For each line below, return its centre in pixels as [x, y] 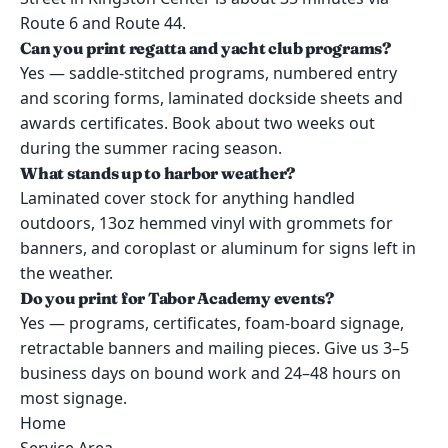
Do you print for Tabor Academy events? [177, 298]
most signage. [73, 398]
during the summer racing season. [151, 148]
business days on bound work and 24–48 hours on [210, 373]
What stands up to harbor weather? [158, 173]
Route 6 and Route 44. [103, 23]
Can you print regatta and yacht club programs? [205, 48]
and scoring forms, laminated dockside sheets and [211, 98]
